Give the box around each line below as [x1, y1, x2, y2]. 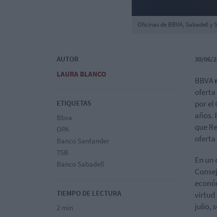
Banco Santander [57, 136, 109, 145]
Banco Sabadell [57, 159, 104, 169]
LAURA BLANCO [57, 69, 106, 78]
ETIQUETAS [57, 98, 91, 108]
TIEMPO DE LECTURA [57, 188, 121, 198]
